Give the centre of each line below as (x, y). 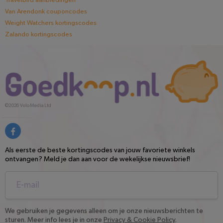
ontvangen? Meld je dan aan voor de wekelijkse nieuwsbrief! (98, 159)
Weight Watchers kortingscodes (51, 23)
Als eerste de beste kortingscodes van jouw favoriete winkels (100, 150)
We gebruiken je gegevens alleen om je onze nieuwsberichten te (104, 211)
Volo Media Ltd (36, 105)
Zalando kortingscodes (39, 35)
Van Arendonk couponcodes (46, 12)
